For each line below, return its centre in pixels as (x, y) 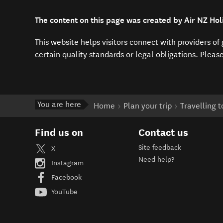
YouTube (63, 192)
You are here (59, 105)
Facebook (65, 178)
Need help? (156, 160)
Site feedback (160, 148)
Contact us (163, 133)
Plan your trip (148, 106)
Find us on (59, 133)
